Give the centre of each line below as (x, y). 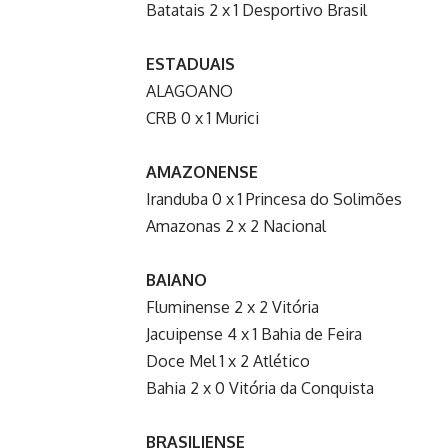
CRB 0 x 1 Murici (202, 117)
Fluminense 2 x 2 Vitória (232, 306)
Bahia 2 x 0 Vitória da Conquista (260, 387)
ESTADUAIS (190, 63)
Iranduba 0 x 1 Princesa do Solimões (274, 198)
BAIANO (176, 279)
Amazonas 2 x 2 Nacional (236, 225)
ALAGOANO (189, 90)
